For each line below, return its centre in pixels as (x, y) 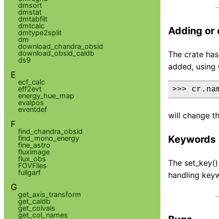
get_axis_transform (49, 194)
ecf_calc (31, 82)
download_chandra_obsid (60, 46)
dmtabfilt (33, 19)
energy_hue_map (46, 95)
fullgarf (29, 172)
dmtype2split (40, 32)
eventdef (32, 109)
